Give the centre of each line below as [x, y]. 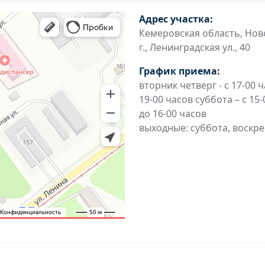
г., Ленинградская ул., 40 [194, 47]
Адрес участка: [176, 19]
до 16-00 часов [172, 114]
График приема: [179, 71]
